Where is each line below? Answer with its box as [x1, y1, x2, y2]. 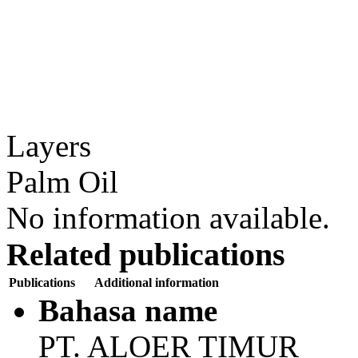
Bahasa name [38, 293, 217, 328]
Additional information [94, 276, 219, 289]
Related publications [6, 237, 285, 272]
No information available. [6, 201, 330, 235]
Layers [6, 129, 91, 163]
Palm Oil [6, 165, 118, 199]
